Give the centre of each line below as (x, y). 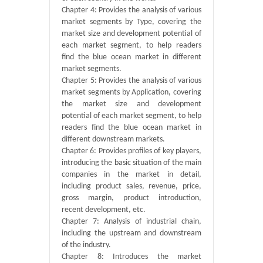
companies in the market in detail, (131, 175)
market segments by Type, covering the (131, 22)
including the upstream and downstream (131, 233)
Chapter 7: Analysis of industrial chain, (131, 222)
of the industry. (86, 245)
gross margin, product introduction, (131, 198)
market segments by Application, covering (131, 92)
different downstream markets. (113, 139)
